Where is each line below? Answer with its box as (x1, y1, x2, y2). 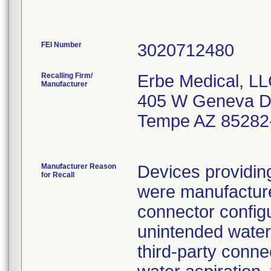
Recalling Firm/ (41, 71, 93, 80)
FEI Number (41, 41, 82, 49)
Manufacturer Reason (41, 162, 116, 171)
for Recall (41, 171, 74, 179)
